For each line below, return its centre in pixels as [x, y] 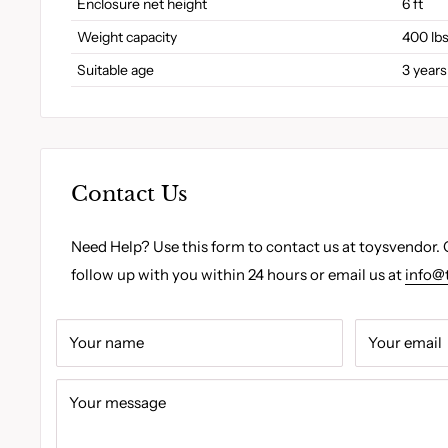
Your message [117, 403]
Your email [404, 343]
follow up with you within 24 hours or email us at [238, 275]
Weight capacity [127, 36]
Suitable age [115, 69]
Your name [106, 343]
